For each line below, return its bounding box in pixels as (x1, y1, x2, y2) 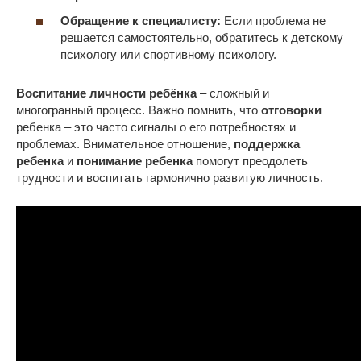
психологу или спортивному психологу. (60, 48, 276, 62)
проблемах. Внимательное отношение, (16, 137, 234, 151)
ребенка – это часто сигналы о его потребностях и (16, 120, 296, 135)
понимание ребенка (77, 154, 193, 168)
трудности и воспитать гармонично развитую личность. (16, 171, 323, 185)
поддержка (234, 137, 300, 151)
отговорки (261, 103, 322, 118)
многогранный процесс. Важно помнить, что (16, 103, 261, 118)
